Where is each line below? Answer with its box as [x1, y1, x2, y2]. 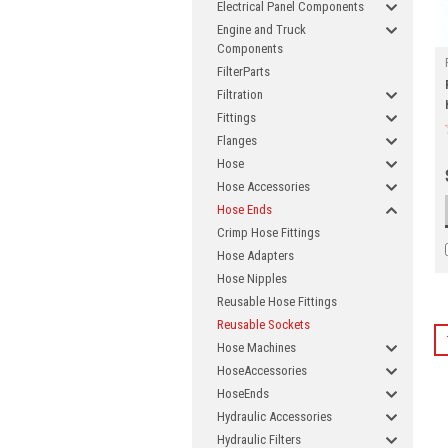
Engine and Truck [217, 22, 306, 37]
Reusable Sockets [217, 317, 310, 332]
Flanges [217, 133, 257, 148]
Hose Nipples [217, 271, 287, 286]
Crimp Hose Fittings [217, 225, 320, 240]
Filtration [217, 87, 263, 102]
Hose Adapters [217, 248, 294, 263]
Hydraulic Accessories [217, 409, 332, 424]
